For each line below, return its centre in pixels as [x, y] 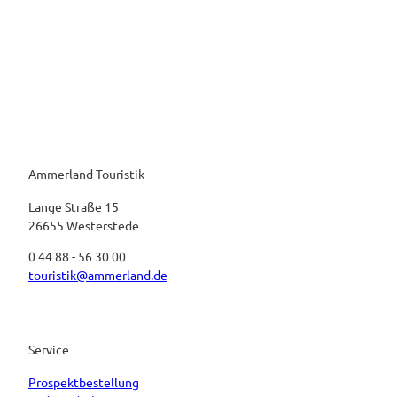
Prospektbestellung [84, 381]
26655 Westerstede [84, 226]
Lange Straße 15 [74, 207]
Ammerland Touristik [86, 174]
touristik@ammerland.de [98, 275]
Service [49, 349]
